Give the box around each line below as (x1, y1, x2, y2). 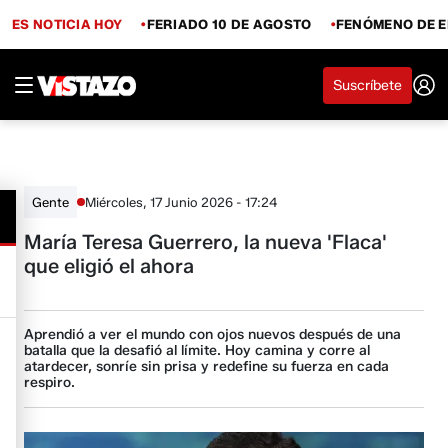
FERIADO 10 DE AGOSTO (146, 15, 312, 32)
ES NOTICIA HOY (12, 15, 123, 32)
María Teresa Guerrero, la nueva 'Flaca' (24, 230, 388, 254)
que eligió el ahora (24, 254, 195, 278)
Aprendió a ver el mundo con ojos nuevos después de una (24, 326, 402, 343)
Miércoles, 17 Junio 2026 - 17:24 (85, 193, 278, 210)
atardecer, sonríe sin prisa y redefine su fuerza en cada (24, 358, 390, 375)
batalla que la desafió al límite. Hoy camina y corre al (24, 342, 371, 359)
